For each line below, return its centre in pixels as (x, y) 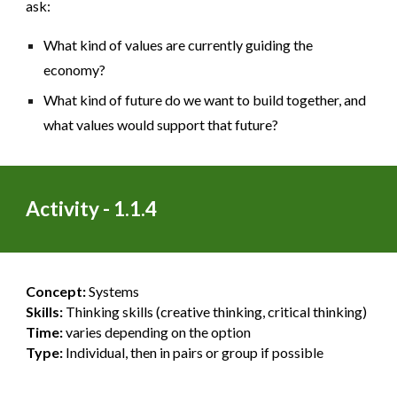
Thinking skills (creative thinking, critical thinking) (215, 311)
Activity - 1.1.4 (92, 209)
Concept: (56, 291)
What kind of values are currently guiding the (179, 45)
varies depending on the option (157, 332)
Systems (113, 291)
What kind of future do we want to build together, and (205, 100)
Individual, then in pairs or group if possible (194, 352)
